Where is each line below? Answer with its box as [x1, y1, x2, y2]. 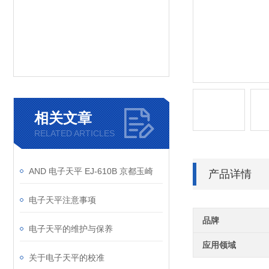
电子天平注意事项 [29, 195, 96, 205]
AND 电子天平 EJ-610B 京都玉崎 [29, 166, 153, 176]
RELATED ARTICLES [34, 128, 115, 138]
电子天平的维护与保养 [29, 224, 113, 234]
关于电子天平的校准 [29, 253, 104, 262]
